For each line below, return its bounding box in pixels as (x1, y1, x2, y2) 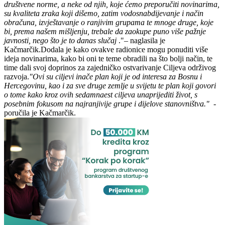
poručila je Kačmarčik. (4, 108, 76, 118)
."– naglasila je (117, 36, 165, 45)
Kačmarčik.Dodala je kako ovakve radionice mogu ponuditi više (4, 45, 208, 54)
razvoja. (4, 72, 29, 81)
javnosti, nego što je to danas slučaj (4, 36, 117, 45)
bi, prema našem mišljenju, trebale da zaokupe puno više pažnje (4, 27, 206, 36)
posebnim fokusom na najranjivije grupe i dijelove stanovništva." (4, 99, 209, 108)
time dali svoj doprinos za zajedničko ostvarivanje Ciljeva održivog (4, 63, 216, 72)
